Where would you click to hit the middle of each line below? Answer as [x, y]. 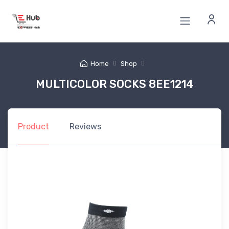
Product [33, 126]
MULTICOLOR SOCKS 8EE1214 [114, 84]
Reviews [85, 126]
